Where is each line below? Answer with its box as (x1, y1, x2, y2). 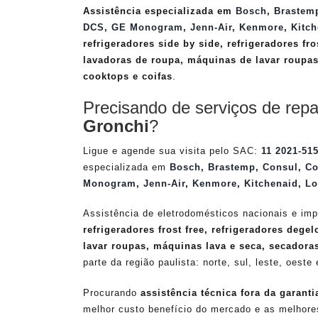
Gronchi (83, 116, 149, 136)
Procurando (83, 287, 141, 298)
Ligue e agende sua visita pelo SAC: (83, 145, 261, 156)
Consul (263, 161, 298, 172)
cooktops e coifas (83, 71, 172, 82)
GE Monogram (111, 22, 183, 33)
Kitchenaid (244, 177, 298, 189)
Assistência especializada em (83, 6, 236, 17)
